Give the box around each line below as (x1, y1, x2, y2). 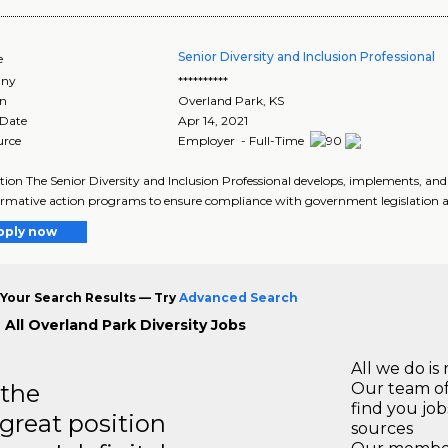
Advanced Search (178, 290, 298, 306)
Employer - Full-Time (178, 132, 308, 148)
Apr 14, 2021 (178, 112, 249, 128)
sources (351, 419, 413, 439)
